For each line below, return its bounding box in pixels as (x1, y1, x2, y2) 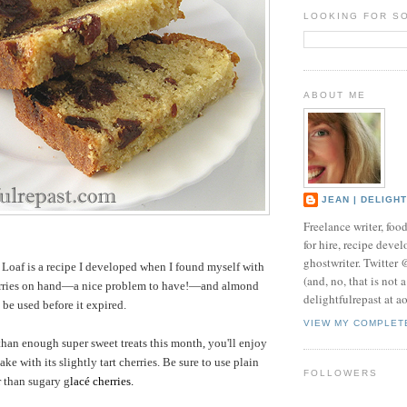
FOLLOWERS (303, 368, 379, 379)
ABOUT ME (303, 89, 367, 100)
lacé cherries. (70, 374, 134, 389)
